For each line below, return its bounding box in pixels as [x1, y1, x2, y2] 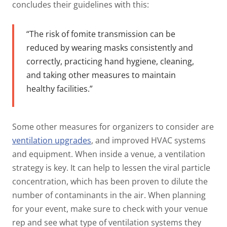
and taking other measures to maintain [26, 69, 176, 81]
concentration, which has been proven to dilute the [12, 175, 208, 187]
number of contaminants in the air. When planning [12, 189, 206, 201]
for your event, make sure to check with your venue [12, 203, 208, 214]
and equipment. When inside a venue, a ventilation [12, 148, 205, 160]
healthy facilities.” [26, 83, 93, 95]
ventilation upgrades [12, 134, 91, 146]
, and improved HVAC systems [91, 134, 206, 146]
